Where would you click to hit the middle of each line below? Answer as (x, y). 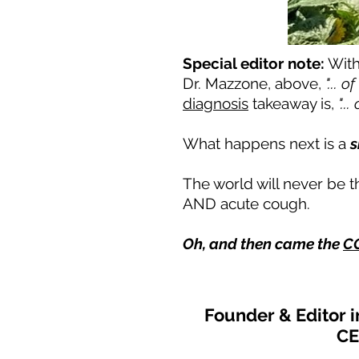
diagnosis (216, 103)
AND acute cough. (246, 204)
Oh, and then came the (263, 244)
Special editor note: (254, 63)
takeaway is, (293, 103)
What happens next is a (266, 143)
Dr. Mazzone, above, (254, 83)
